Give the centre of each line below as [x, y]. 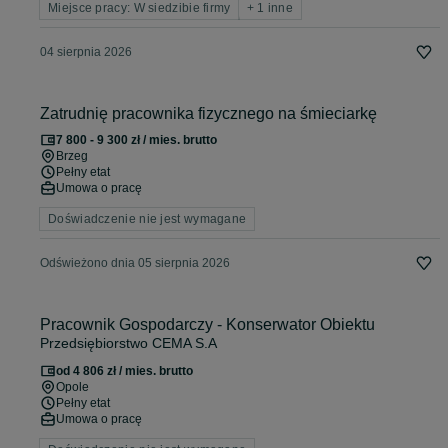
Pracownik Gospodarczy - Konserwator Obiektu [207, 325]
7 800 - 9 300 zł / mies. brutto [136, 140]
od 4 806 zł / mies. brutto [124, 371]
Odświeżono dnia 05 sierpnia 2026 [135, 263]
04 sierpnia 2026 [86, 52]
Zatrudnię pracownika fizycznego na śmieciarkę [208, 114]
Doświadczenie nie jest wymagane [147, 219]
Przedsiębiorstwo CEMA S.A [128, 343]
